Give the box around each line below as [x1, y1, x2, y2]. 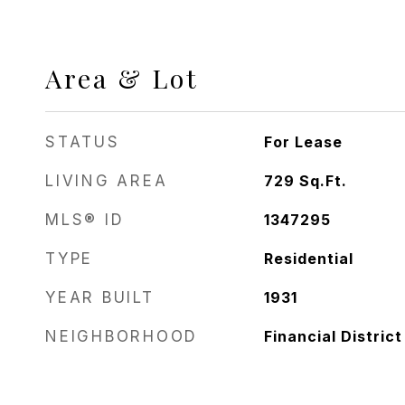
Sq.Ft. [298, 172, 347, 190]
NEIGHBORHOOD [45, 327, 198, 345]
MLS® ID [45, 211, 125, 229]
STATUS [45, 133, 120, 151]
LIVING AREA [45, 172, 168, 190]
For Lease [263, 133, 343, 151]
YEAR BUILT [45, 288, 155, 306]
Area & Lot [45, 61, 199, 95]
